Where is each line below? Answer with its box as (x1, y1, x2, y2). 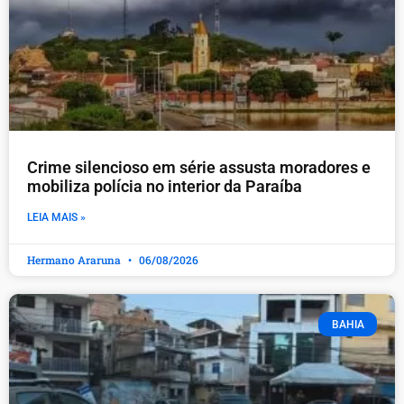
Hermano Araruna (27, 252, 124, 268)
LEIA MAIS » (27, 211, 86, 225)
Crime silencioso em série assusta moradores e (27, 158, 371, 178)
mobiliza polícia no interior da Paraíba (27, 177, 302, 197)
